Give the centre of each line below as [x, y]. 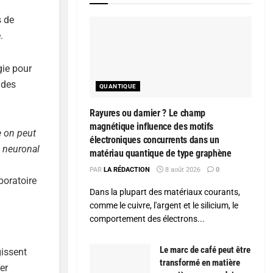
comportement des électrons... [147, 219]
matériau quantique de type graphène [161, 154]
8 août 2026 [182, 170]
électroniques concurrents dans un [154, 140]
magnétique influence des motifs [152, 127]
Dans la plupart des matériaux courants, [165, 192]
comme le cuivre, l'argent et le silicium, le [164, 206]
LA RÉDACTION [127, 170]
